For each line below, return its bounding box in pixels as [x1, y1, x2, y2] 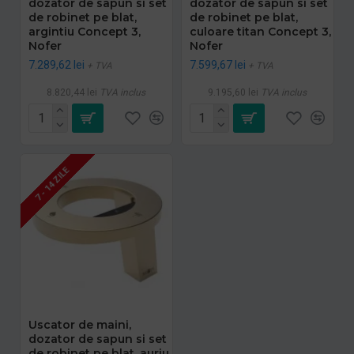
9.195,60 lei [208, 86, 259, 98]
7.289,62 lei [28, 58, 85, 71]
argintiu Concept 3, [28, 24, 141, 39]
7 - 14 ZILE [32, 165, 71, 204]
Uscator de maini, [28, 317, 131, 332]
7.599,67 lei [189, 58, 246, 71]
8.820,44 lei [47, 86, 98, 98]
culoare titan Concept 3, [189, 24, 331, 39]
